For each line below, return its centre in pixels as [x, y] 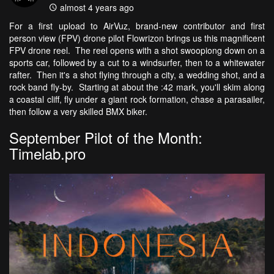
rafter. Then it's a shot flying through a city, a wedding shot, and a [137, 75]
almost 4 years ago [96, 8]
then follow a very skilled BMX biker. [81, 112]
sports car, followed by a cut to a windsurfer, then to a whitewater [137, 63]
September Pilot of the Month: [106, 138]
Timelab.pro [47, 154]
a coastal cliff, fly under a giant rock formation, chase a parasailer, [137, 99]
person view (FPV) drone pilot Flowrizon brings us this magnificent [137, 38]
